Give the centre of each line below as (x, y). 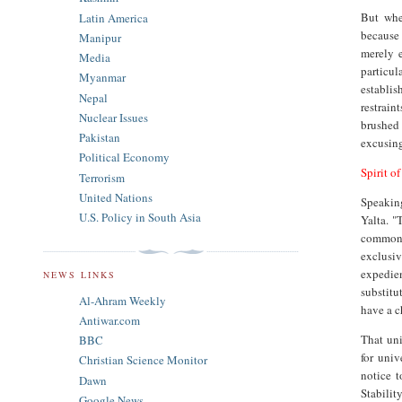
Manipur (100, 37)
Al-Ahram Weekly (122, 300)
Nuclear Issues (114, 117)
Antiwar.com (109, 320)
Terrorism (102, 177)
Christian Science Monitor (143, 360)
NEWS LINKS (80, 274)
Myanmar (102, 78)
